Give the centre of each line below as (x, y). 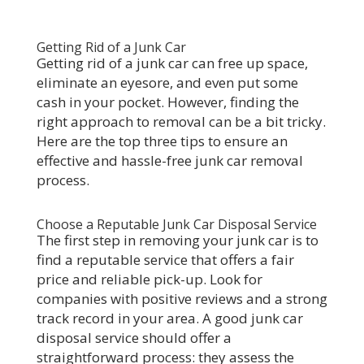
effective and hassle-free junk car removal (169, 160)
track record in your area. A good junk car (169, 318)
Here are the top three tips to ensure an (162, 141)
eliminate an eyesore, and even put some (167, 82)
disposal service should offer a (134, 338)
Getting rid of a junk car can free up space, (172, 63)
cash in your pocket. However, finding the (167, 102)
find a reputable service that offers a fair (165, 260)
